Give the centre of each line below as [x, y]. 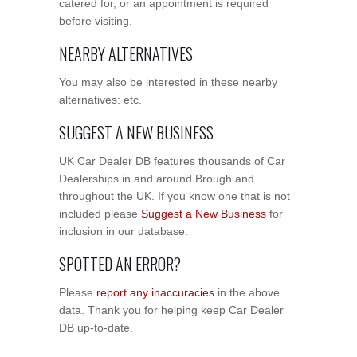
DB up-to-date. [96, 327]
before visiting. [96, 20]
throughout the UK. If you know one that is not [175, 196]
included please [100, 213]
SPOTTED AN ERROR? [120, 263]
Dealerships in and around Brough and [157, 178]
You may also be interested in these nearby [168, 82]
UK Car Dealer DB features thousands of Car [172, 161]
